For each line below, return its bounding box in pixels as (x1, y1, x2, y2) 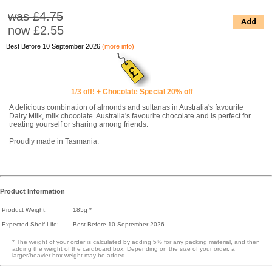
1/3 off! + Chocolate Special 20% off (71, 87, 193, 96)
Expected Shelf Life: (2, 220, 59, 228)
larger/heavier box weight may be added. (12, 251, 127, 259)
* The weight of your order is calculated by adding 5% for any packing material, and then (12, 238, 260, 245)
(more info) (102, 42, 134, 50)
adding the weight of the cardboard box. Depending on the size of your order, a (12, 245, 235, 252)
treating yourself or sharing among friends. (9, 120, 148, 129)
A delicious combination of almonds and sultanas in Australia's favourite (9, 103, 243, 112)
